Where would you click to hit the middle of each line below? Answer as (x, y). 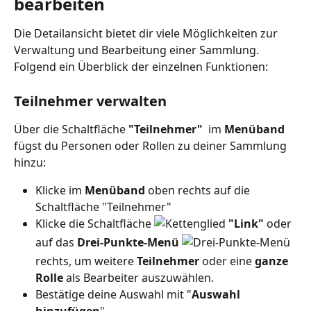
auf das (56, 242)
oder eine (227, 261)
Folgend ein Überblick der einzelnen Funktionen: (141, 67)
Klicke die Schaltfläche (95, 223)
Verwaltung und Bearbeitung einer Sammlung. (138, 50)
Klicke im (60, 190)
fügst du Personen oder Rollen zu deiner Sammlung (152, 145)
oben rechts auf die (199, 190)
